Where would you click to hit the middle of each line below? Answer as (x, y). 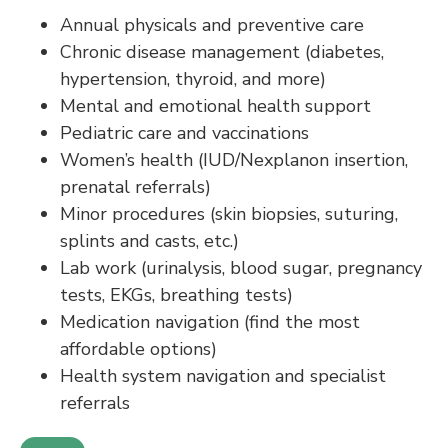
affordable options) (138, 349)
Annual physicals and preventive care (212, 25)
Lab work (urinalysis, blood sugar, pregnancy (241, 268)
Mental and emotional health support (215, 106)
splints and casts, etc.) (149, 241)
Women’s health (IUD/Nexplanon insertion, (234, 160)
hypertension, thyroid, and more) (193, 79)
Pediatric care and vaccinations (184, 133)
